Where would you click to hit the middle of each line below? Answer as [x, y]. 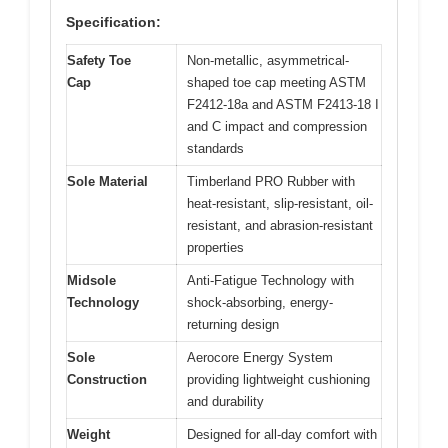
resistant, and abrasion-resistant [280, 225]
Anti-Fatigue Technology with [270, 280]
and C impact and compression [277, 126]
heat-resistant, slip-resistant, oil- [280, 203]
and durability [225, 401]
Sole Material [107, 181]
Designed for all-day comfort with [282, 434]
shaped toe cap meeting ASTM [276, 82]
